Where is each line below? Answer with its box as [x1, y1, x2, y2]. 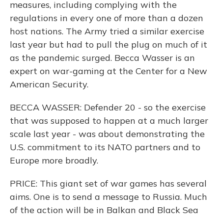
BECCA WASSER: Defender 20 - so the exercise [10, 102, 206, 113]
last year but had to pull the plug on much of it [10, 39, 207, 50]
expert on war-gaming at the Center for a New [10, 65, 207, 77]
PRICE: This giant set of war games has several [10, 178, 207, 189]
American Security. [10, 79, 88, 90]
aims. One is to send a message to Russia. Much [10, 191, 207, 202]
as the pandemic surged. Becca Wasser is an [10, 52, 195, 63]
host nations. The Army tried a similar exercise [10, 26, 204, 37]
